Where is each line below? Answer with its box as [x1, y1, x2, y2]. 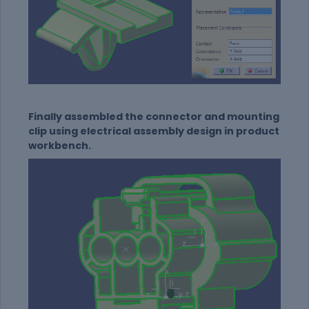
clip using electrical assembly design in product [28, 124, 279, 139]
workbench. [28, 139, 91, 153]
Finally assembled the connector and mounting [28, 110, 279, 124]
